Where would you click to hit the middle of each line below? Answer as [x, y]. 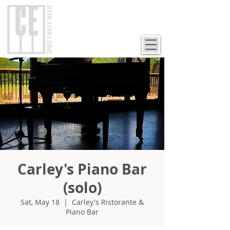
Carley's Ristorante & [108, 202]
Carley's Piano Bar [82, 169]
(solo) [82, 188]
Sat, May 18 [40, 202]
